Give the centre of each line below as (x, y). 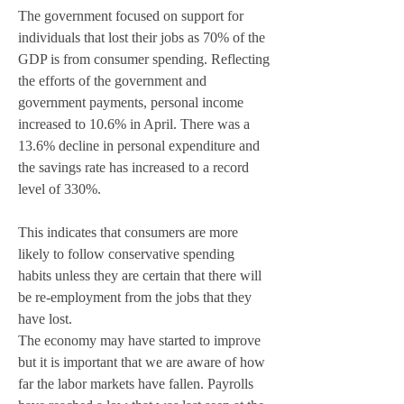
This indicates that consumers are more (130, 233)
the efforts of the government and (114, 81)
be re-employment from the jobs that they (137, 298)
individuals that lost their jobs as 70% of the (143, 38)
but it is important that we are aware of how (143, 363)
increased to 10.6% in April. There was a (136, 124)
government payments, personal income (133, 103)
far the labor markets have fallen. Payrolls (138, 384)
